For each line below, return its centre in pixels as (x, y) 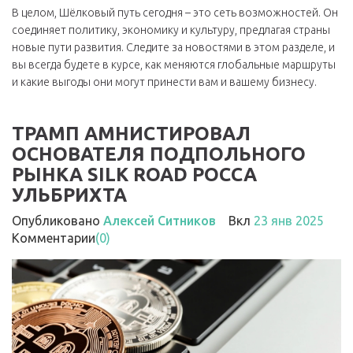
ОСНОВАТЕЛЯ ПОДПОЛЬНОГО (159, 154)
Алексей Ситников (160, 221)
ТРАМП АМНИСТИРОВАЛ (131, 134)
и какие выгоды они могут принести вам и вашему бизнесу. (164, 82)
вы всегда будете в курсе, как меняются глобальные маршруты (174, 65)
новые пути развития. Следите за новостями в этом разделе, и (173, 47)
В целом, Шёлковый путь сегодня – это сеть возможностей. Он (175, 13)
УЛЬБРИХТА (69, 195)
